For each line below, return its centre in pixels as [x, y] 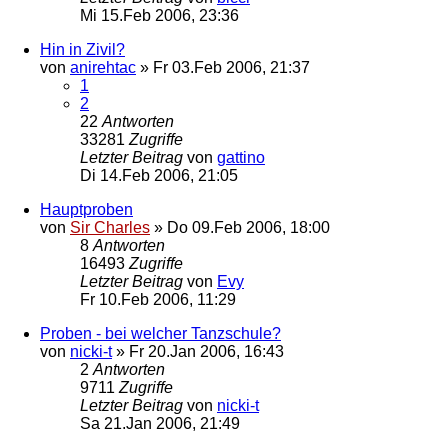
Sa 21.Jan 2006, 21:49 [160, 423]
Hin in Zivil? [82, 49]
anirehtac [103, 67]
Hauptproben [86, 209]
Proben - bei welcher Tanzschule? [160, 333]
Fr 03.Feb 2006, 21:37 [231, 67]
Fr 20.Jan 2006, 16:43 [206, 351]
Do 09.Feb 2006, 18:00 [248, 227]
